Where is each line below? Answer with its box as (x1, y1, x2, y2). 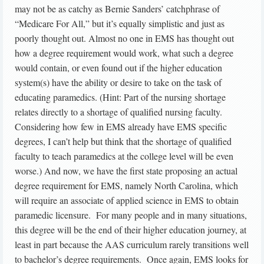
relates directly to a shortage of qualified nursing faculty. (15, 105, 225, 118)
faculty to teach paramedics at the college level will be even (15, 150, 233, 163)
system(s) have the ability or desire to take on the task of (15, 76, 222, 89)
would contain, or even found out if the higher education (15, 61, 222, 74)
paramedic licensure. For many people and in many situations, (15, 209, 247, 222)
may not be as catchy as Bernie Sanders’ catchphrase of (15, 2, 220, 15)
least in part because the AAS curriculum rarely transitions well (15, 238, 249, 251)
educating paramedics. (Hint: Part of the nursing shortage (15, 91, 226, 104)
